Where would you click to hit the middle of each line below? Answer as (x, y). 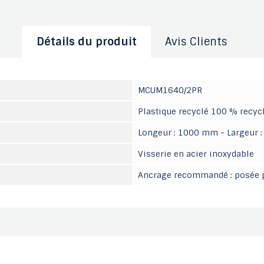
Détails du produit (87, 42)
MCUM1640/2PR (170, 90)
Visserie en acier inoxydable (196, 154)
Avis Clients (196, 42)
